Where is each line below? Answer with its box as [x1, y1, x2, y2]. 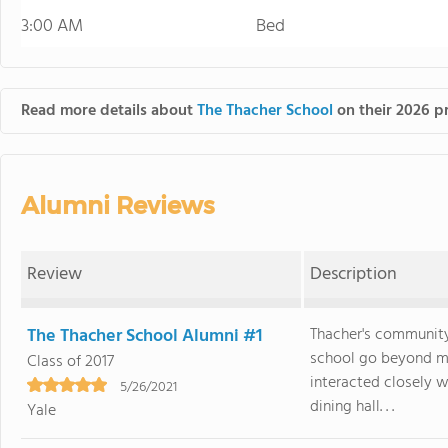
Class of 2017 [27, 349, 115, 375]
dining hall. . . [310, 394, 395, 420]
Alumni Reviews [21, 191, 215, 220]
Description [310, 260, 398, 289]
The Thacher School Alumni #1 [27, 322, 263, 351]
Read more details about [21, 98, 197, 124]
